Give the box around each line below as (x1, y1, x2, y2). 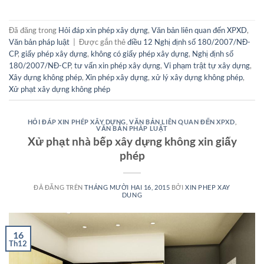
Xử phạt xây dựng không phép (9, 84, 110, 94)
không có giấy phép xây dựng (91, 49, 189, 59)
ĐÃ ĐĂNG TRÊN (34, 183, 85, 192)
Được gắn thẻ (79, 37, 127, 47)
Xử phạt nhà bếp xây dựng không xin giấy (27, 134, 237, 148)
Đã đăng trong (9, 25, 58, 35)
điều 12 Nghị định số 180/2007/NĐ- (127, 37, 250, 47)
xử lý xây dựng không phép (151, 72, 243, 82)
